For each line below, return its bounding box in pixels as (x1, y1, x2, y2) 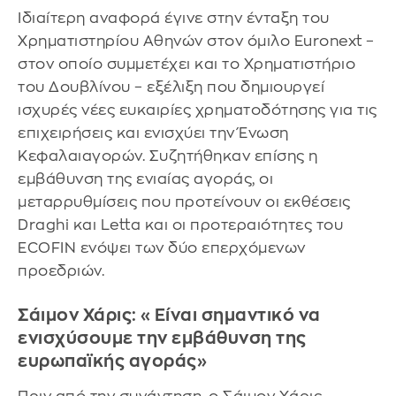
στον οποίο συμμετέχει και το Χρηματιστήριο (18, 57, 355, 72)
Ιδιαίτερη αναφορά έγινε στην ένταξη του (18, 11, 330, 27)
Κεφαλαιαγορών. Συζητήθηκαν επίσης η (18, 148, 318, 164)
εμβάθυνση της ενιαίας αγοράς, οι (18, 171, 273, 187)
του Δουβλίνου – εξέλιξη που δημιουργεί (18, 80, 324, 95)
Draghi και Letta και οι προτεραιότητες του (18, 217, 343, 233)
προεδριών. (18, 263, 104, 279)
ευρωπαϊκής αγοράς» (18, 353, 207, 370)
